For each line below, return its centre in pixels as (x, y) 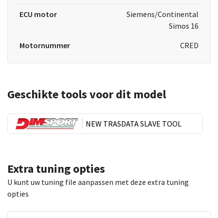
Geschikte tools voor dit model (87, 94)
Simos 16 (183, 26)
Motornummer (45, 45)
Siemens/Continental (162, 14)
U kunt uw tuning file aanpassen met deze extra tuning (98, 182)
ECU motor (38, 14)
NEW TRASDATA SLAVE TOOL (134, 124)
